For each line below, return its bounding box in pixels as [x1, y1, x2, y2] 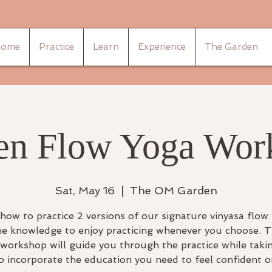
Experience [138, 41, 186, 52]
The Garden [205, 41, 258, 52]
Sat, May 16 [55, 183, 115, 197]
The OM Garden [129, 183, 217, 197]
